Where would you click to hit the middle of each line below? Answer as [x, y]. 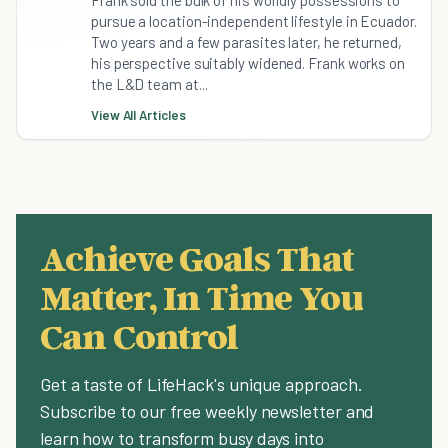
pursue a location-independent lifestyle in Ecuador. [254, 21]
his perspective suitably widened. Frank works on [248, 63]
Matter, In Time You [201, 297]
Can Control [139, 336]
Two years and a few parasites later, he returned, [246, 42]
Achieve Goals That [197, 258]
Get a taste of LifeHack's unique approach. [201, 384]
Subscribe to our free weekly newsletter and [207, 411]
